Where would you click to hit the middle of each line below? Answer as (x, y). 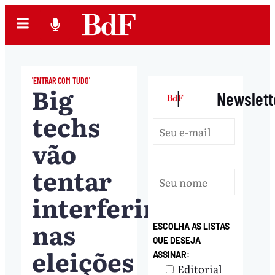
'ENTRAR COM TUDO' (61, 80)
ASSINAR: (172, 254)
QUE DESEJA (177, 240)
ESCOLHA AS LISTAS (192, 226)
